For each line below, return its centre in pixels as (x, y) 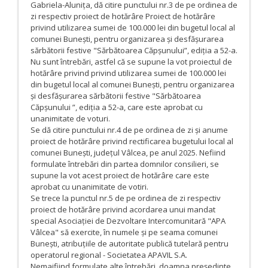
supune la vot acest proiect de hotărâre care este (120, 175)
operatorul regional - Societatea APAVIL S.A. (109, 255)
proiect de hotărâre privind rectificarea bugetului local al (132, 141)
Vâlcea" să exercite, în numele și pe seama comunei (124, 232)
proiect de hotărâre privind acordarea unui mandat (123, 209)
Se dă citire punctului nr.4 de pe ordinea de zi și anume (129, 130)
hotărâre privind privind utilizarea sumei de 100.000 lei (128, 73)
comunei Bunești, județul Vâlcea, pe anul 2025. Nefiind (128, 152)
